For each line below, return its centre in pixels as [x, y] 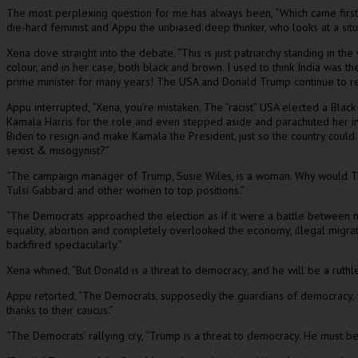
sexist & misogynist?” [58, 150]
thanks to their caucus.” [60, 310]
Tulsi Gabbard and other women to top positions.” [125, 190]
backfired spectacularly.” [64, 244]
